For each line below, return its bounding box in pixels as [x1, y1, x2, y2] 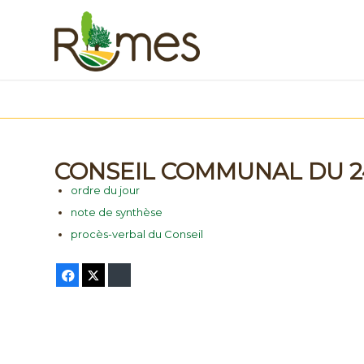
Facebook [76, 267, 132, 282]
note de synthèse [71, 206, 162, 219]
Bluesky [128, 267, 172, 282]
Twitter [102, 267, 141, 282]
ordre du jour [71, 184, 140, 197]
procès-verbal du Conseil [71, 227, 203, 240]
